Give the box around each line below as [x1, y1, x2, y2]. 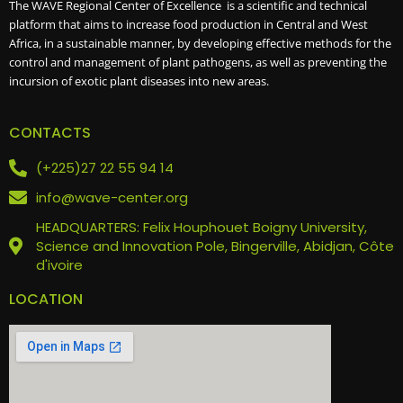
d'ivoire [36, 255, 83, 275]
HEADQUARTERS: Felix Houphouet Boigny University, [36, 218, 367, 237]
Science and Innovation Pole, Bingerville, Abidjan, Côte [36, 237, 394, 256]
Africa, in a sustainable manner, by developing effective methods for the [9, 34, 391, 51]
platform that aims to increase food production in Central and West [9, 15, 368, 32]
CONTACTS [9, 122, 91, 144]
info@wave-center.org [36, 188, 188, 208]
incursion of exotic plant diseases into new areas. [9, 72, 269, 89]
